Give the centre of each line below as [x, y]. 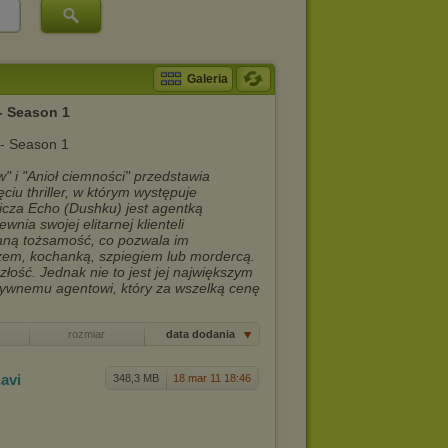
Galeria [207, 79]
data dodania [201, 334]
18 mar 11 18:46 [212, 378]
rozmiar [86, 334]
